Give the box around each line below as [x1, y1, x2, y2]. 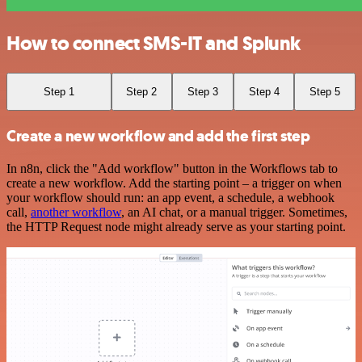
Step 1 [43, 85, 74, 98]
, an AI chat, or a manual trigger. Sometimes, [121, 204, 347, 219]
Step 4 [248, 85, 280, 98]
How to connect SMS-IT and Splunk [6, 30, 301, 57]
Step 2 [126, 85, 158, 98]
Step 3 [187, 85, 218, 98]
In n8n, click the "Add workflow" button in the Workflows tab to [6, 161, 338, 175]
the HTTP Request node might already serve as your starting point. [6, 219, 346, 234]
